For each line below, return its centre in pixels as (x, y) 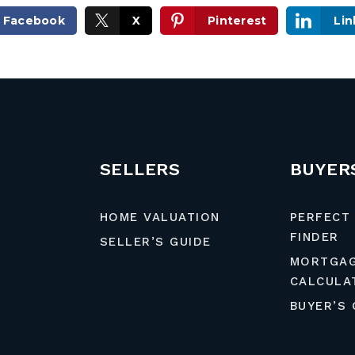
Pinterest (237, 21)
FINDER (314, 237)
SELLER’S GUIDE (155, 242)
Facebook (34, 21)
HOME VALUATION (160, 217)
